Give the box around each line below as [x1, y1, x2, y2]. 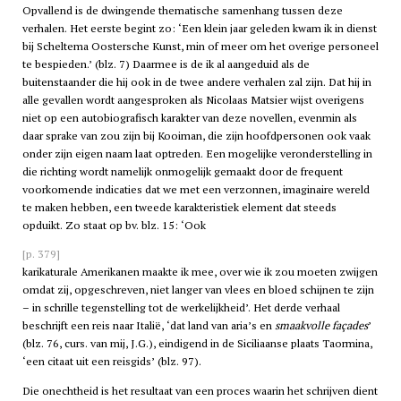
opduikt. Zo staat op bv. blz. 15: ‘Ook [21, 217, 206, 233]
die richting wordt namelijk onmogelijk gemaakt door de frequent [21, 163, 343, 179]
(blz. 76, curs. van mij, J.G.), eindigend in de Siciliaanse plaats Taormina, [21, 336, 372, 352]
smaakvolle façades [274, 318, 368, 334]
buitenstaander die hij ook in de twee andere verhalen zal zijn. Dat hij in [21, 73, 371, 90]
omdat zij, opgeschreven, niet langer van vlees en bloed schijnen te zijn [21, 282, 374, 298]
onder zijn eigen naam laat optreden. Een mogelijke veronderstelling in [21, 145, 372, 161]
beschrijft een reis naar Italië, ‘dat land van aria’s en [21, 318, 275, 334]
